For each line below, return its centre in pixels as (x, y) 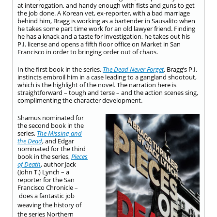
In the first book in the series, (60, 69)
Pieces (79, 156)
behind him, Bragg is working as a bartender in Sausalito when (106, 21)
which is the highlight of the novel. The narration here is (97, 85)
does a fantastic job (47, 196)
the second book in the (51, 125)
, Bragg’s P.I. (180, 69)
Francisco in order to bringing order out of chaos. (88, 52)
